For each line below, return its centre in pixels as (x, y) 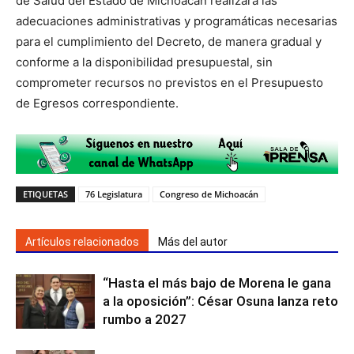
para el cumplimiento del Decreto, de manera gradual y (169, 41)
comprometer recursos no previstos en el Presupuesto (169, 83)
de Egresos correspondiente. (97, 103)
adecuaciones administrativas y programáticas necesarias (177, 21)
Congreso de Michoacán (209, 194)
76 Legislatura (114, 194)
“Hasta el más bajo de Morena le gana (217, 282)
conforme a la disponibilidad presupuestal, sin (144, 62)
